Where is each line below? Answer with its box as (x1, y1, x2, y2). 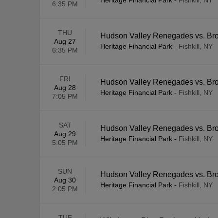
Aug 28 (54, 84, 76, 92)
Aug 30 (54, 176, 76, 184)
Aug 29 (54, 130, 76, 138)
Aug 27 (54, 37, 76, 46)
